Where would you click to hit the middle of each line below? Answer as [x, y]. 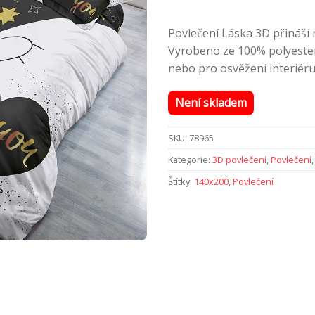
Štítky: [181, 182]
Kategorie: [190, 160]
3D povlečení [239, 160]
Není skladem [211, 103]
